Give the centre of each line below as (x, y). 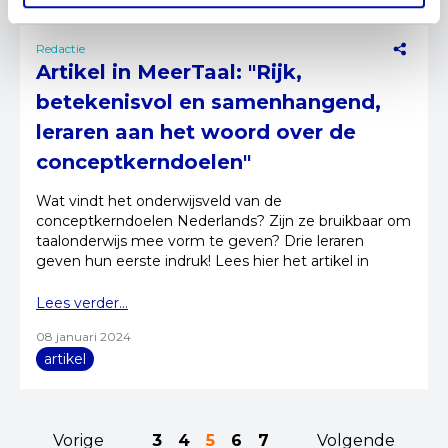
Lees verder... (82, 303)
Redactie (60, 48)
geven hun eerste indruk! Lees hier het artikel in (202, 261)
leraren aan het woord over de (196, 132)
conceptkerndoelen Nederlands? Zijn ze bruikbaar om (223, 221)
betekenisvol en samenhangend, (208, 102)
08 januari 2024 (83, 336)
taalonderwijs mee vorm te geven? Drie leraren (200, 241)
